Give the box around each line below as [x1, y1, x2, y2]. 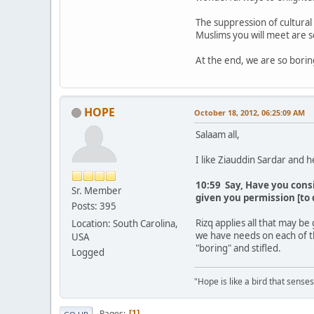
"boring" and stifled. [196, 241, 281, 254]
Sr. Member [71, 184, 122, 197]
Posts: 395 [71, 199, 116, 212]
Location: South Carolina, [71, 217, 178, 230]
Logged [71, 245, 104, 259]
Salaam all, [196, 128, 240, 141]
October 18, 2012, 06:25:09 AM [194, 107, 305, 118]
